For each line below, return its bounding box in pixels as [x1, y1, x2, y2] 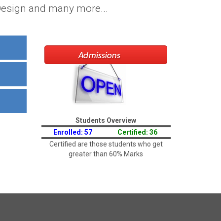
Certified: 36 [117, 128, 157, 136]
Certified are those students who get [49, 140, 163, 148]
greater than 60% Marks [69, 149, 143, 158]
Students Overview [75, 116, 136, 124]
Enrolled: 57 [53, 128, 92, 136]
